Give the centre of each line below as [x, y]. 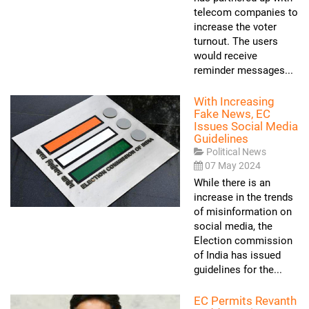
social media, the [233, 226]
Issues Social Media [246, 126]
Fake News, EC [232, 114]
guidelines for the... [238, 270]
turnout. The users [236, 41]
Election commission [243, 241]
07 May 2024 [233, 166]
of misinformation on [243, 212]
